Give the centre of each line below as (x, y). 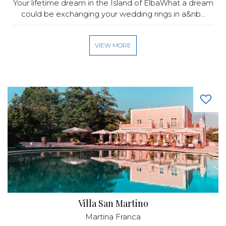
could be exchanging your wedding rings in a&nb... (113, 14)
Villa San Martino (113, 203)
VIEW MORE (113, 45)
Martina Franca (113, 217)
